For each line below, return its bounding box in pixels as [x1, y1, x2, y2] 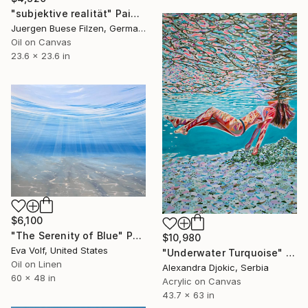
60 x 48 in [11, 272, 56, 284]
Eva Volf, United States [11, 245, 108, 256]
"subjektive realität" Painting [131, 8, 140, 20]
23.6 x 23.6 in [11, 50, 70, 62]
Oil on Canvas [11, 36, 71, 48]
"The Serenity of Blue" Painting [132, 230, 142, 242]
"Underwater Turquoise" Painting [285, 247, 295, 259]
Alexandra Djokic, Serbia [162, 262, 269, 274]
